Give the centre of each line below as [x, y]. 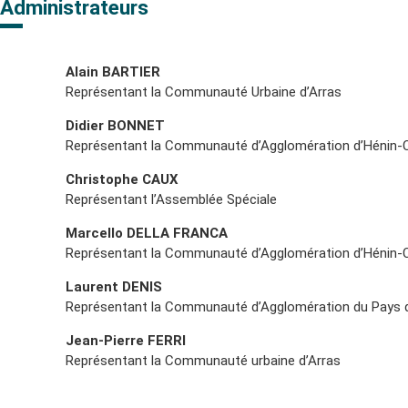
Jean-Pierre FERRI [126, 340]
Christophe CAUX [122, 179]
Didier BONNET [115, 125]
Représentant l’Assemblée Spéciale [171, 199]
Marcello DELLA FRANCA [147, 233]
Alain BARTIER [113, 71]
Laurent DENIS [114, 286]
